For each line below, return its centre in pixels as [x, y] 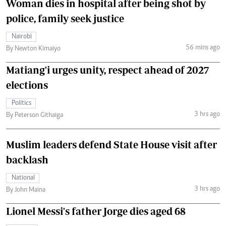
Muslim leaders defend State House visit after [111, 144]
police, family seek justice [65, 18]
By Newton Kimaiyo [33, 49]
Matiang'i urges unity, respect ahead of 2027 [107, 70]
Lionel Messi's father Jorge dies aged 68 [96, 211]
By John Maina [26, 190]
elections [27, 85]
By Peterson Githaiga [35, 115]
